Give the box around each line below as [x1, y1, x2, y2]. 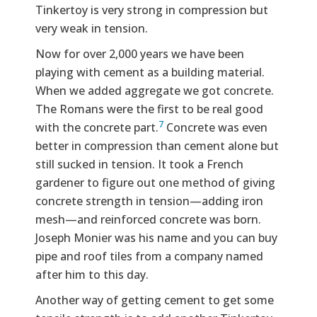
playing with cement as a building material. [35, 64, 265, 81]
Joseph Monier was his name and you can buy [35, 230, 277, 246]
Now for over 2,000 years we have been [35, 46, 244, 62]
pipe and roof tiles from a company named [35, 248, 263, 265]
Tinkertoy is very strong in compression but [35, 2, 268, 18]
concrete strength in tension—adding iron [35, 193, 263, 209]
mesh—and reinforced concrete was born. [35, 212, 261, 228]
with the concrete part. [35, 120, 158, 136]
